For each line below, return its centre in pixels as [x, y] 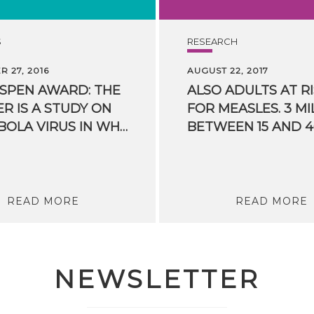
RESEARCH [212, 41]
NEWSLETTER [157, 279]
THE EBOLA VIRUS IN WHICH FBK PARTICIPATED [123, 127]
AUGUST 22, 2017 [227, 70]
